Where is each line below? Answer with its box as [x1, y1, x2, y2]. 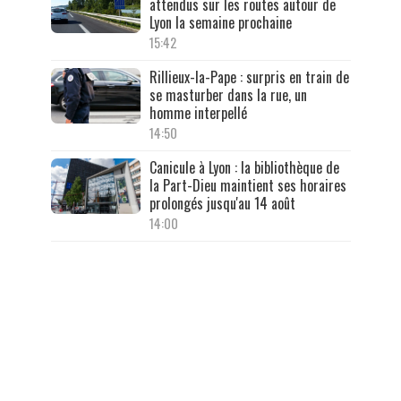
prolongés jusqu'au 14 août [149, 192, 295, 214]
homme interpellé [149, 101, 247, 124]
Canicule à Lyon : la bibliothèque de [149, 156, 339, 178]
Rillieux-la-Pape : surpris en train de [149, 65, 349, 88]
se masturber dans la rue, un [149, 83, 307, 106]
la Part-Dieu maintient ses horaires [149, 174, 346, 196]
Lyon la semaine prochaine [149, 11, 292, 33]
